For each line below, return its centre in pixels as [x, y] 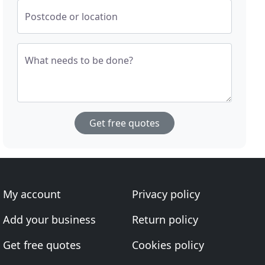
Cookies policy [168, 245]
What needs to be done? [79, 60]
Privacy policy [166, 194]
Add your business [50, 219]
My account [32, 194]
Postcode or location [72, 17]
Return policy [165, 219]
